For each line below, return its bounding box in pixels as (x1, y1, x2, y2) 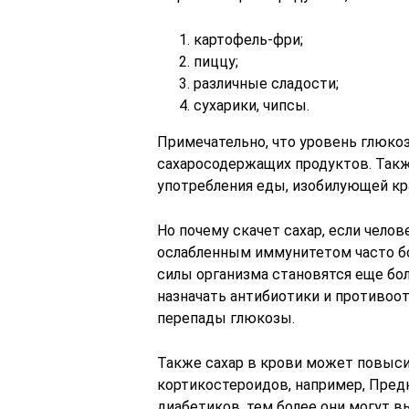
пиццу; (194, 53, 238, 70)
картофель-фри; (194, 31, 303, 48)
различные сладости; (194, 75, 339, 92)
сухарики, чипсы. (194, 97, 309, 114)
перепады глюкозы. (157, 309, 295, 327)
